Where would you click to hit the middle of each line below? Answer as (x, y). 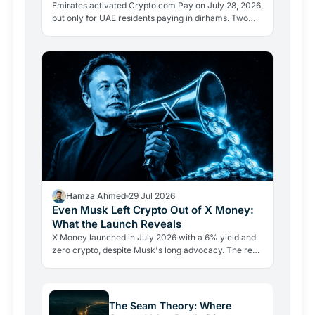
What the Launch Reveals (117, 224)
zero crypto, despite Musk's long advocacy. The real (156, 250)
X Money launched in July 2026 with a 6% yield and (154, 238)
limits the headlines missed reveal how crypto (142, 30)
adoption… (73, 43)
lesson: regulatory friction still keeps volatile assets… (156, 263)
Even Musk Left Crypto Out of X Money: (153, 210)
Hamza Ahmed (96, 196)
